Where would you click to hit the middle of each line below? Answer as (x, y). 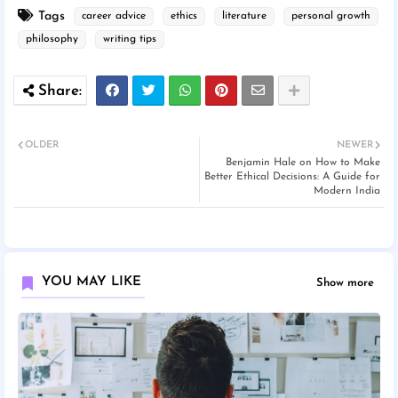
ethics (184, 16)
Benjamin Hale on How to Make (303, 163)
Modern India (347, 191)
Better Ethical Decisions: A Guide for (292, 177)
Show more (345, 283)
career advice (114, 16)
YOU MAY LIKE (92, 283)
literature (244, 16)
